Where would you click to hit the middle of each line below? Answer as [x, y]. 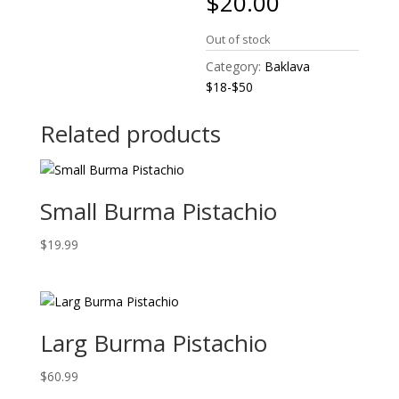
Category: [236, 66]
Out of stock [239, 39]
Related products [130, 134]
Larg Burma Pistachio [153, 343]
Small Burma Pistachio [158, 211]
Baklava [288, 66]
